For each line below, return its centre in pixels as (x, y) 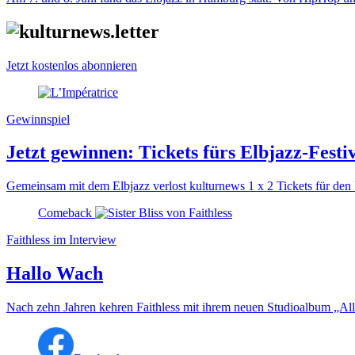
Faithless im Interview (61, 240)
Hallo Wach (55, 274)
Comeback (65, 213)
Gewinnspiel (38, 119)
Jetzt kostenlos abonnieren (72, 65)
